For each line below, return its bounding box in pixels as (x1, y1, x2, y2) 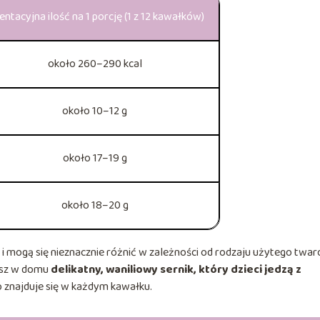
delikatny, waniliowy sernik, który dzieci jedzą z (51, 260, 301, 279)
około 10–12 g (62, 101, 128, 120)
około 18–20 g (61, 196, 129, 214)
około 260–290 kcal (47, 54, 142, 73)
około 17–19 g (62, 149, 127, 167)
